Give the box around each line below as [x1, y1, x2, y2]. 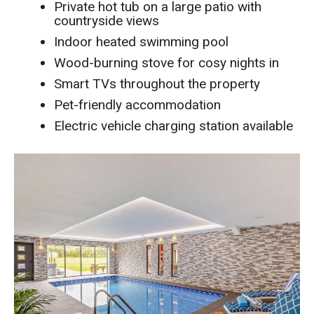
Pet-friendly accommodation [54, 97, 221, 114]
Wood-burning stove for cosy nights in [54, 55, 280, 71]
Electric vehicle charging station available [54, 118, 294, 135]
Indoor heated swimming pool [54, 34, 229, 50]
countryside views [54, 13, 160, 29]
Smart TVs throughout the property [54, 76, 261, 93]
